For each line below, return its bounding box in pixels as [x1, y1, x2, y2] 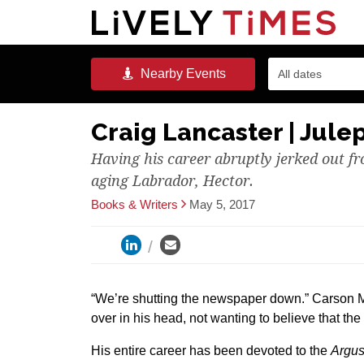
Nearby [136, 67, 183, 80]
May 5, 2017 [189, 197, 255, 211]
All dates [277, 67, 322, 80]
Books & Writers [91, 197, 178, 211]
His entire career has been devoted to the [91, 344, 331, 357]
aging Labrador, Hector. [91, 172, 253, 189]
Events [182, 67, 226, 80]
